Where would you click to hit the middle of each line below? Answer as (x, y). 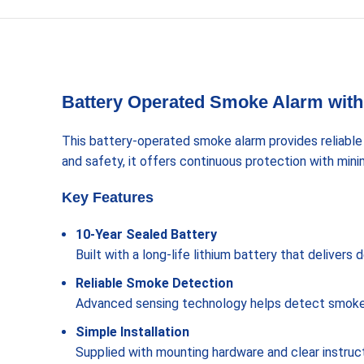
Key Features (108, 197)
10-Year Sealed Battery (146, 234)
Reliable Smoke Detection (154, 283)
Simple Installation (132, 332)
